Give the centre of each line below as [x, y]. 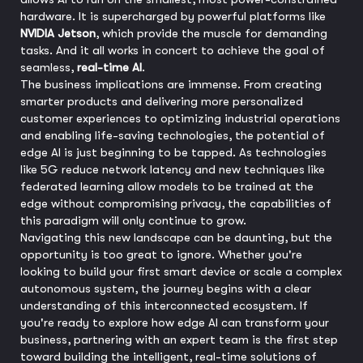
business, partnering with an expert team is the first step [179, 340]
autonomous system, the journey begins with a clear [166, 289]
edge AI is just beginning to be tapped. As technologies [173, 153]
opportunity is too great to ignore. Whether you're [161, 255]
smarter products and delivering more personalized [162, 102]
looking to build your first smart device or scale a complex [181, 272]
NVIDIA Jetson [58, 34]
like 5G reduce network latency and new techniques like [173, 170]
